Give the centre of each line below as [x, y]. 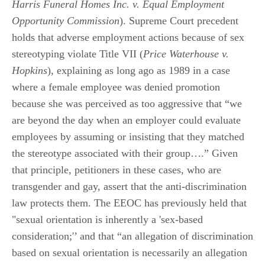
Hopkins [30, 70]
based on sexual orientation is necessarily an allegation [130, 252]
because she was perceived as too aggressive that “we [127, 103]
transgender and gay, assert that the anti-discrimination [129, 186]
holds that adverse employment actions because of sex [128, 37]
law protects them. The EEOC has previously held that [129, 203]
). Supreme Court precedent [179, 20]
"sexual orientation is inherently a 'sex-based [107, 219]
